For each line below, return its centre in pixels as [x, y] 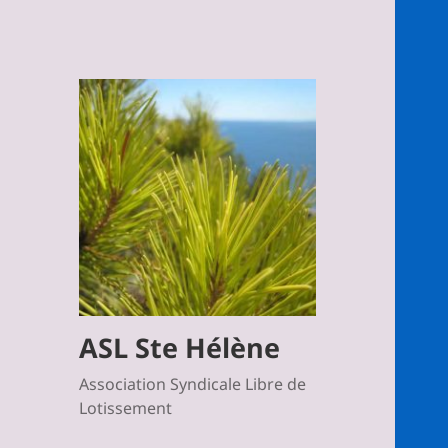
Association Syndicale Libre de [193, 384]
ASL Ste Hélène [180, 348]
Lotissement [126, 408]
